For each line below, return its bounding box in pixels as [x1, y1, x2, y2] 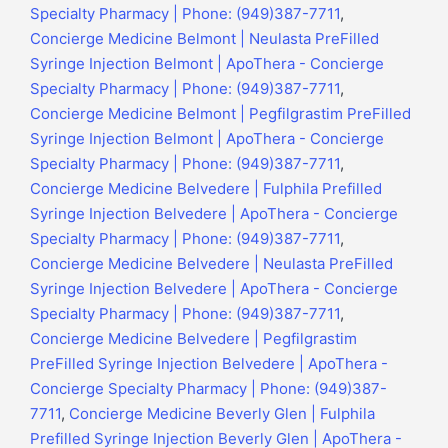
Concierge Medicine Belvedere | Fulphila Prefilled [30, 179, 382, 199]
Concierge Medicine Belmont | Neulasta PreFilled [30, 29, 379, 49]
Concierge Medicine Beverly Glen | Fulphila [69, 404, 375, 424]
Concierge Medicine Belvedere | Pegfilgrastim [30, 329, 357, 349]
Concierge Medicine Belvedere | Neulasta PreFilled [30, 254, 393, 274]
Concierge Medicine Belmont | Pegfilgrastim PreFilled [30, 104, 411, 124]
